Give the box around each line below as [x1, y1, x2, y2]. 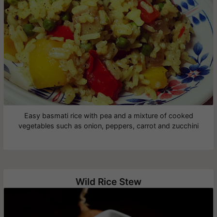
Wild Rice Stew [76, 176, 141, 187]
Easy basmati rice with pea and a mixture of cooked [24, 111, 193, 120]
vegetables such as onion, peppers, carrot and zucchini [18, 122, 199, 130]
